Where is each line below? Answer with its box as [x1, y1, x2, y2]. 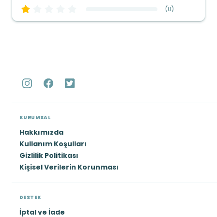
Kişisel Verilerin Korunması [19, 162, 119, 172]
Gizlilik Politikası [19, 151, 78, 160]
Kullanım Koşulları [19, 139, 87, 149]
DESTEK [19, 194, 42, 201]
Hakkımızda [19, 127, 63, 137]
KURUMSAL [19, 114, 51, 121]
